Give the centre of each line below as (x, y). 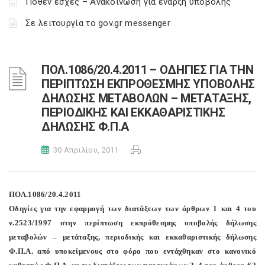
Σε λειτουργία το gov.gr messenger (98, 23)
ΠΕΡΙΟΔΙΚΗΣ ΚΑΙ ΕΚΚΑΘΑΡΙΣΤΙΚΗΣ (133, 112)
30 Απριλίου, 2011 (86, 150)
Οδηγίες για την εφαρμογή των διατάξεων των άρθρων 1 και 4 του (132, 209)
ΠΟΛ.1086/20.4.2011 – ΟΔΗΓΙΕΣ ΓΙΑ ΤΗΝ (148, 70)
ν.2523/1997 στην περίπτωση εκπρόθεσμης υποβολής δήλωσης (132, 223)
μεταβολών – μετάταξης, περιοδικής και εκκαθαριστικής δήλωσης (132, 237)
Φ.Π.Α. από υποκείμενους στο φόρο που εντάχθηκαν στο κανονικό (132, 251)
